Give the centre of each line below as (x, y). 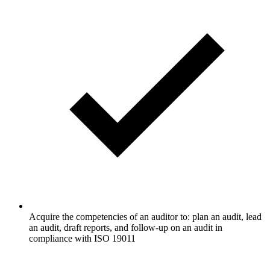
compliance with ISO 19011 (82, 238)
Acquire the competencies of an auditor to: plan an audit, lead (145, 216)
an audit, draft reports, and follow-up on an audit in (126, 227)
